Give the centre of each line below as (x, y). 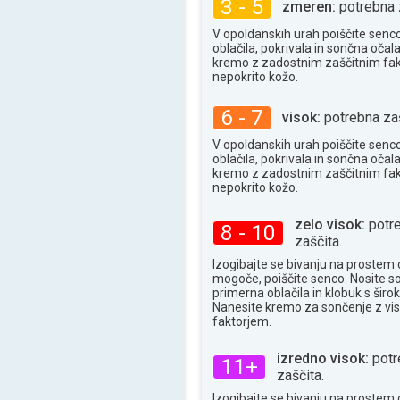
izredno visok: (323, 358)
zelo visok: (330, 224)
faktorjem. (242, 321)
